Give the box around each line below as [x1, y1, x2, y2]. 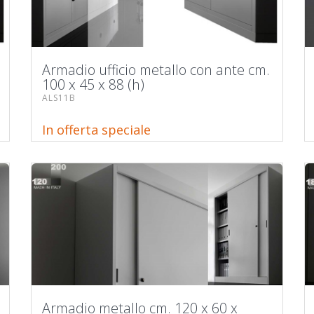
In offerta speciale [42, 121, 151, 138]
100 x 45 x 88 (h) [42, 74, 144, 94]
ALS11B [42, 91, 76, 104]
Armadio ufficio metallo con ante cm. [42, 60, 270, 79]
